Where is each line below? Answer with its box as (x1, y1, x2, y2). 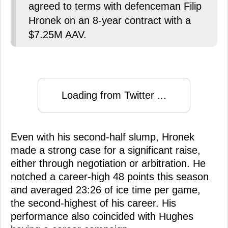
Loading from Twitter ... (62, 90, 166, 101)
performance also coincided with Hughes (11, 211, 193, 222)
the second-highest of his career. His (11, 197, 176, 209)
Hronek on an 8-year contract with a (28, 15, 191, 26)
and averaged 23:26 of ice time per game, (11, 184, 201, 196)
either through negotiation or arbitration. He (11, 158, 206, 169)
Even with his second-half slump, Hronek (11, 131, 194, 143)
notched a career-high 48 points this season (11, 171, 209, 183)
